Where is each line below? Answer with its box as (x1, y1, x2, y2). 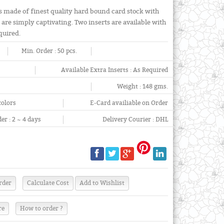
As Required (132, 66, 168, 73)
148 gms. (142, 83, 168, 90)
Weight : (116, 83, 142, 90)
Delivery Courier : (102, 116, 155, 123)
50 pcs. (57, 47, 77, 54)
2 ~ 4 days (12, 116, 41, 123)
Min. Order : (21, 47, 58, 54)
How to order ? (20, 204, 63, 212)
